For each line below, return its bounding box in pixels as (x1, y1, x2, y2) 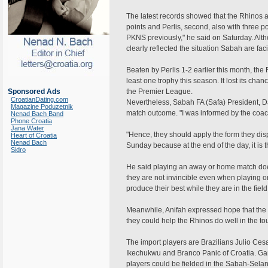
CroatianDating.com (11, 96, 68, 103)
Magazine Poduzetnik (11, 103, 73, 110)
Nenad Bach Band (11, 110, 63, 117)
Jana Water (11, 124, 44, 132)
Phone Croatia (11, 117, 52, 124)
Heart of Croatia (11, 132, 57, 139)
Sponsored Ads (8, 87, 60, 96)
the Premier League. (126, 87, 193, 96)
